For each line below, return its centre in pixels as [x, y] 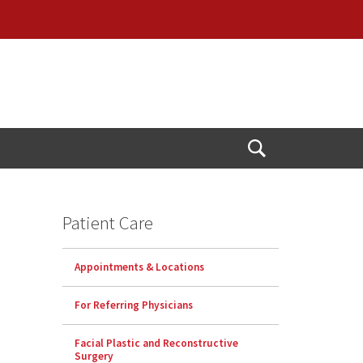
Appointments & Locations [140, 267]
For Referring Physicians [134, 305]
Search [275, 179]
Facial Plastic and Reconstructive [157, 344]
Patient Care [108, 223]
